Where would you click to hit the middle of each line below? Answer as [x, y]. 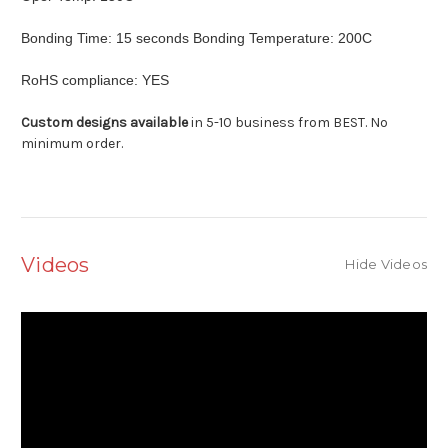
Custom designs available [104, 123]
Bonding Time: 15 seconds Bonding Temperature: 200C [196, 38]
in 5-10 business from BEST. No [288, 123]
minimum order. [72, 144]
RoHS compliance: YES [95, 80]
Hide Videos [386, 264]
